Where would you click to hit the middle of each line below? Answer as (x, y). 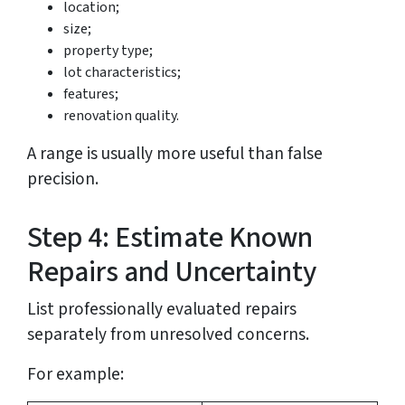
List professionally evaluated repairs (162, 310)
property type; (108, 51)
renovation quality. (121, 116)
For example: (75, 375)
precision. (63, 179)
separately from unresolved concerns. (168, 335)
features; (91, 94)
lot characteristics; (122, 73)
